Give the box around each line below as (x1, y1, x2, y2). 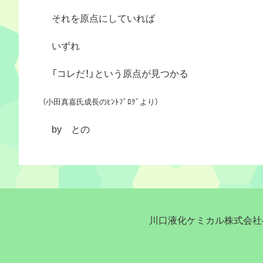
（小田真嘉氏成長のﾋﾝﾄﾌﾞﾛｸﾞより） (42, 95, 159, 107)
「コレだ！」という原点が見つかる (42, 65, 188, 80)
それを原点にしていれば (42, 10, 155, 25)
